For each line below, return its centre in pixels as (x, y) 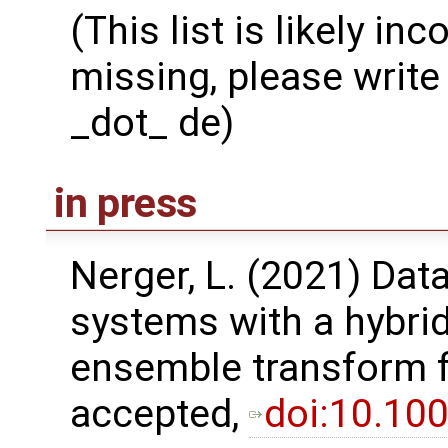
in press (126, 203)
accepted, (159, 413)
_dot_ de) (152, 122)
